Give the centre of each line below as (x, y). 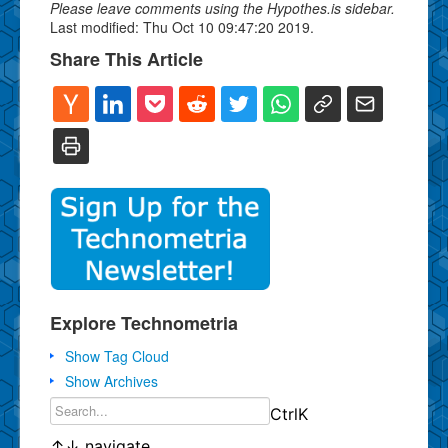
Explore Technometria (144, 322)
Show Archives (111, 380)
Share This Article (126, 58)
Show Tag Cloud (117, 355)
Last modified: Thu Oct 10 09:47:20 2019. (182, 26)
